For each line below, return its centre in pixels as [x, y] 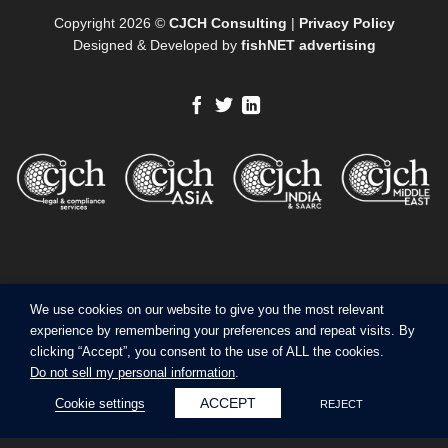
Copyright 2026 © [111, 22]
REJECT [341, 404]
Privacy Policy [346, 22]
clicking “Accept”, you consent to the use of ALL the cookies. [207, 351]
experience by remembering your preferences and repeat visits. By [222, 330]
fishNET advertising [308, 44]
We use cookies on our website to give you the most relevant [207, 309]
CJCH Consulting [227, 22]
